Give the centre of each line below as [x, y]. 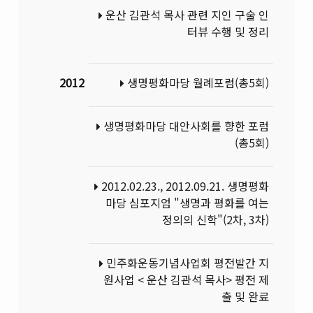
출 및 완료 [245, 297]
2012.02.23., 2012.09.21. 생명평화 [183, 186]
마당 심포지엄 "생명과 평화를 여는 [187, 203]
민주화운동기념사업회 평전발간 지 [186, 263]
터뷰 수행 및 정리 [228, 31]
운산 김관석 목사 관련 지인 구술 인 [185, 14]
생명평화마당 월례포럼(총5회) [196, 83]
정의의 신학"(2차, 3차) [215, 220]
